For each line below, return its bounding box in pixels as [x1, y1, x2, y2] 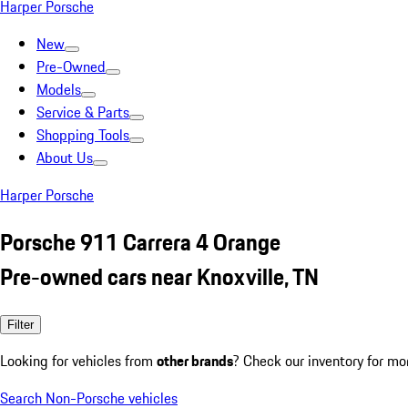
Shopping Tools [36, 124, 129, 146]
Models [36, 78, 81, 100]
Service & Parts [36, 101, 129, 123]
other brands [157, 349, 233, 372]
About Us [36, 147, 93, 168]
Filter [7, 317, 34, 331]
